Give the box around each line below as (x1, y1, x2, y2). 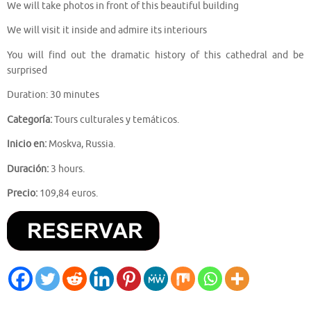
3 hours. (49, 162, 85, 175)
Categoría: (7, 113, 52, 126)
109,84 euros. (37, 187, 98, 200)
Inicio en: (7, 138, 47, 151)
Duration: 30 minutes (7, 89, 99, 101)
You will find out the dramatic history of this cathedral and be (7, 49, 304, 61)
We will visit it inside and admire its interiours (7, 24, 207, 37)
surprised (7, 64, 47, 76)
